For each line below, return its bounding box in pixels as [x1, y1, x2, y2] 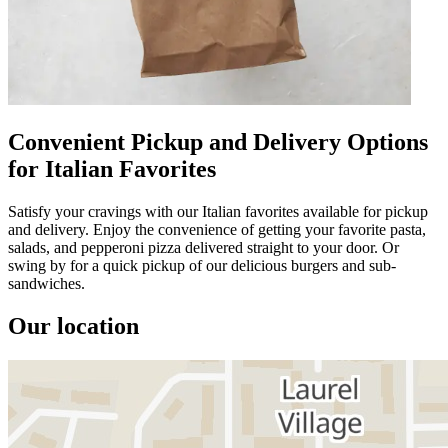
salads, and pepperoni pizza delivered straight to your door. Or [8, 238, 399, 256]
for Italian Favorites [8, 155, 216, 182]
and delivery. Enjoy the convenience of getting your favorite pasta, [8, 220, 426, 238]
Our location [8, 312, 139, 339]
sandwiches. [8, 274, 85, 292]
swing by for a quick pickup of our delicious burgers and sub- [8, 256, 396, 274]
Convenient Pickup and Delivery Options [8, 128, 428, 155]
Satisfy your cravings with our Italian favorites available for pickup [8, 202, 428, 220]
